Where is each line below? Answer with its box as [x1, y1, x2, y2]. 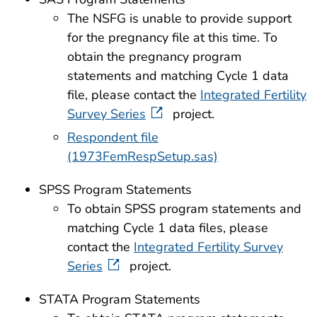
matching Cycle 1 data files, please [67, 219, 268, 237]
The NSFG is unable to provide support [67, 9, 292, 27]
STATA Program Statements [39, 291, 200, 309]
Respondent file [67, 129, 158, 146]
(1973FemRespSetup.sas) [67, 148, 218, 166]
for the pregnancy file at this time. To [67, 28, 277, 46]
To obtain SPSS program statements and [67, 200, 301, 218]
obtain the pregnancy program [67, 47, 241, 65]
